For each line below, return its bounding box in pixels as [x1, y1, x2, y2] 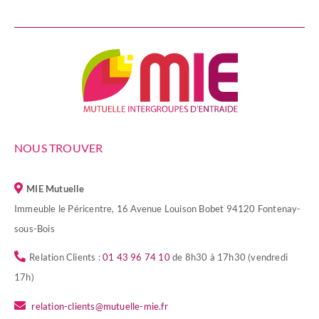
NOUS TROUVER [14, 140, 103, 155]
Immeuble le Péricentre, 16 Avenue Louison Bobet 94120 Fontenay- [14, 202, 301, 214]
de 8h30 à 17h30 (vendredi [169, 251, 288, 263]
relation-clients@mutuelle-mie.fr [31, 300, 168, 313]
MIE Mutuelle [26, 182, 85, 194]
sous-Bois [14, 222, 55, 234]
